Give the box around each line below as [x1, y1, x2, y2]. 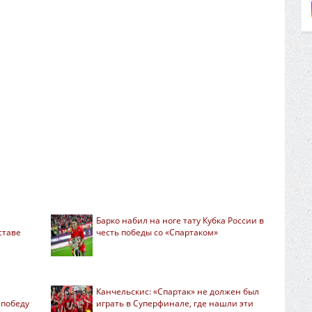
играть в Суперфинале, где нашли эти [95, 297, 253, 310]
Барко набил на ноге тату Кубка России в [95, 214, 264, 227]
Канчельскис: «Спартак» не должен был [95, 286, 259, 298]
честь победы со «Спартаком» [95, 226, 218, 239]
